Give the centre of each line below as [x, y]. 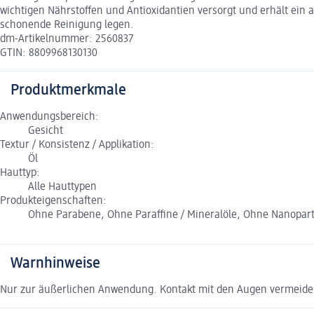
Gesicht [46, 131]
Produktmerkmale [68, 90]
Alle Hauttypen [62, 187]
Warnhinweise [55, 263]
